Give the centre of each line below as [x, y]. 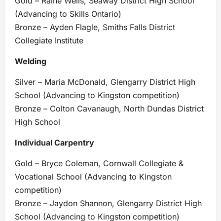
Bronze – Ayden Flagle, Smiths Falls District [95, 27]
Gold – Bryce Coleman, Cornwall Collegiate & [99, 163]
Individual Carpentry [55, 142]
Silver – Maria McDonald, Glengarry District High [105, 82]
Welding [31, 61]
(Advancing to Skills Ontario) [68, 14]
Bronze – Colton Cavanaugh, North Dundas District [109, 108]
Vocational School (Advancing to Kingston [93, 176]
